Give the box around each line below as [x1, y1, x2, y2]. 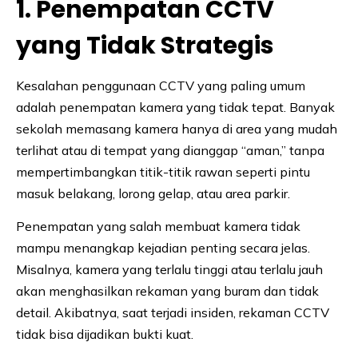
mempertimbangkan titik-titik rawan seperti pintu [16, 164, 310, 181]
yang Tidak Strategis [16, 29, 274, 63]
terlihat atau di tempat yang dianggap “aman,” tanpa [16, 142, 324, 159]
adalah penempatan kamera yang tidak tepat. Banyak [16, 99, 335, 116]
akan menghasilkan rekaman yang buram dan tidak [16, 283, 319, 300]
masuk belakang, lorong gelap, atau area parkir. [16, 185, 290, 202]
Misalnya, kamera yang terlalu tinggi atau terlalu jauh [16, 261, 323, 278]
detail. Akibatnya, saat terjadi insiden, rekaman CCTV [16, 304, 329, 321]
